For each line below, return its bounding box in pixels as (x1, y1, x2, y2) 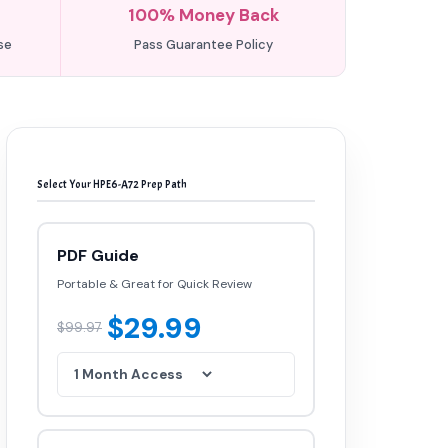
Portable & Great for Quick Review (57, 276, 252, 292)
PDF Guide (57, 245, 139, 266)
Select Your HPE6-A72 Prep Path (37, 177, 187, 191)
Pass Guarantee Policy (133, 36, 273, 53)
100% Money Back (127, 4, 279, 26)
